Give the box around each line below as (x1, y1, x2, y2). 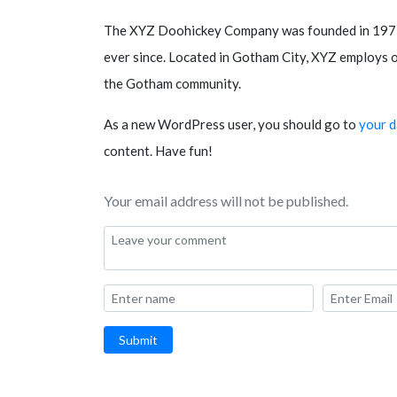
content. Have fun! (104, 142, 213, 159)
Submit (119, 331, 158, 347)
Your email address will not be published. (104, 191, 348, 209)
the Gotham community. (104, 74, 241, 91)
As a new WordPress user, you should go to (104, 115, 359, 132)
